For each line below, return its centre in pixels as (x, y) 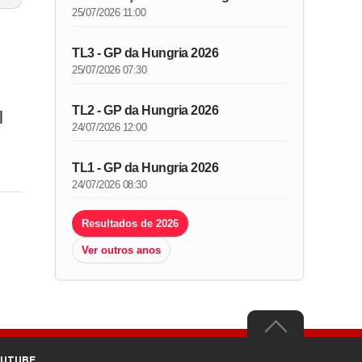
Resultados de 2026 (130, 223)
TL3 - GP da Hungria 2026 (145, 53)
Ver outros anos (122, 250)
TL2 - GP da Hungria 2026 (145, 110)
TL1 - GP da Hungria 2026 (145, 168)
